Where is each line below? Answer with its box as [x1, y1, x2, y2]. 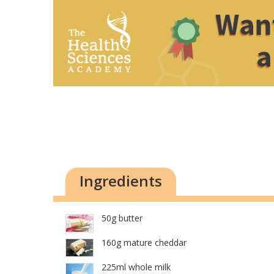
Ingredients [80, 171, 162, 191]
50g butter [102, 212, 143, 224]
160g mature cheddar [102, 237, 187, 249]
